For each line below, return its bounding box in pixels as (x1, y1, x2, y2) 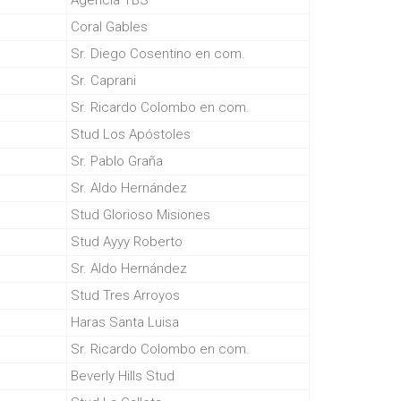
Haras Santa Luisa (71, 314, 179, 330)
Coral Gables (71, 19, 148, 35)
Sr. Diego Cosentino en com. (71, 46, 245, 62)
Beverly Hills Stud (71, 368, 175, 384)
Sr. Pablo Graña (71, 153, 163, 169)
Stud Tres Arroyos (71, 287, 180, 303)
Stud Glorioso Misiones (71, 207, 210, 223)
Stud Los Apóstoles (71, 126, 191, 142)
